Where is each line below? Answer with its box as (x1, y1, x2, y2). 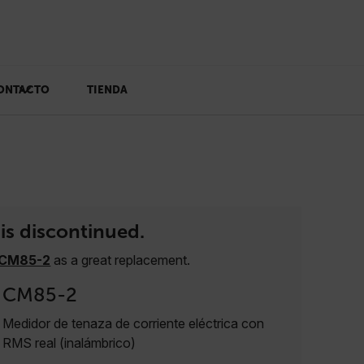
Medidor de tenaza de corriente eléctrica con (2, 315, 265, 331)
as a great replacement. (50, 252, 191, 268)
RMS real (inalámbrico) (2, 335, 136, 351)
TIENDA (86, 84, 128, 96)
